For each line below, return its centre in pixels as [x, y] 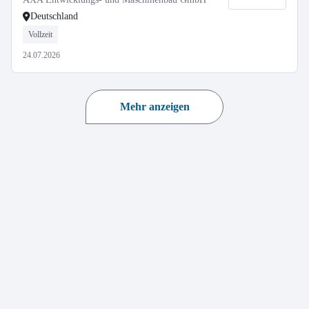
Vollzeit [40, 34]
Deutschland [54, 16]
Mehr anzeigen [154, 107]
